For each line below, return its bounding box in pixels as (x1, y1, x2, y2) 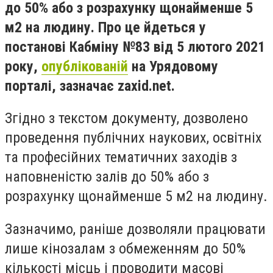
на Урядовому (128, 57, 218, 75)
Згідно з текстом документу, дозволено (5, 110, 248, 127)
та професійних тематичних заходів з (5, 149, 237, 166)
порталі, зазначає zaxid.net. (5, 77, 175, 94)
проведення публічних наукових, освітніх (5, 129, 262, 147)
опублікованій (41, 57, 128, 75)
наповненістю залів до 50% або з (5, 168, 209, 186)
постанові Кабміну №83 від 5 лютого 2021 (5, 38, 265, 55)
